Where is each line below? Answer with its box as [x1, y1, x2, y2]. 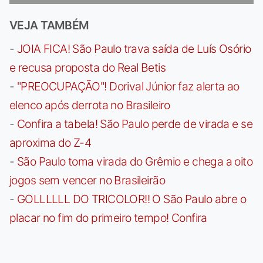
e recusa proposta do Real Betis [9, 60, 166, 75]
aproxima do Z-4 [9, 135, 92, 150]
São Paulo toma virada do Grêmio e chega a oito [16, 154, 253, 168]
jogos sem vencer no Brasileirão [9, 173, 165, 187]
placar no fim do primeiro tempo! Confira [9, 210, 207, 225]
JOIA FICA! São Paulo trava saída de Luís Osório [16, 41, 251, 56]
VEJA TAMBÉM [9, 18, 89, 32]
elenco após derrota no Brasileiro [9, 97, 170, 112]
